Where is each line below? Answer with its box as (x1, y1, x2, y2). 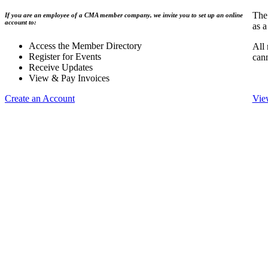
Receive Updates (29, 62, 93, 73)
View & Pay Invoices (29, 73, 109, 84)
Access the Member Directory (29, 41, 142, 51)
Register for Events (29, 51, 101, 62)
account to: (5, 19, 36, 26)
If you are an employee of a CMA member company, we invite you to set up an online (5, 11, 243, 19)
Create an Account (5, 93, 75, 104)
